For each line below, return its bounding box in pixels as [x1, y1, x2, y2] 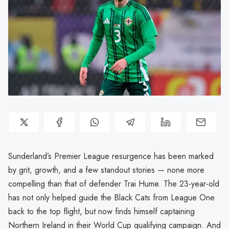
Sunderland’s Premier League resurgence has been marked [8, 150, 214, 162]
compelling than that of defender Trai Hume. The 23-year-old [8, 177, 219, 190]
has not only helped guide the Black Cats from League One [8, 191, 215, 203]
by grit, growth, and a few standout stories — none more [8, 164, 204, 176]
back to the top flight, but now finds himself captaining [8, 205, 195, 217]
